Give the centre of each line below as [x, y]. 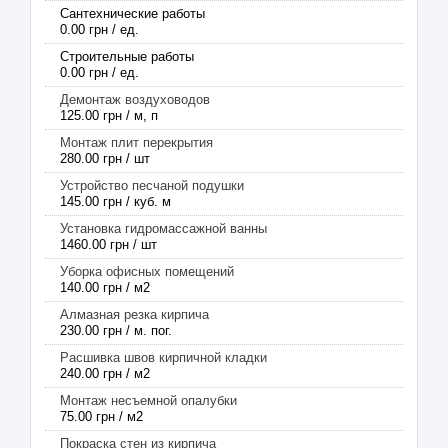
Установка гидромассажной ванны [163, 228]
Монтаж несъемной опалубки [148, 400]
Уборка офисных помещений [147, 271]
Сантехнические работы [132, 13]
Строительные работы [127, 56]
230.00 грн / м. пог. [116, 330]
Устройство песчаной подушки [152, 185]
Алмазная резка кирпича [134, 314]
